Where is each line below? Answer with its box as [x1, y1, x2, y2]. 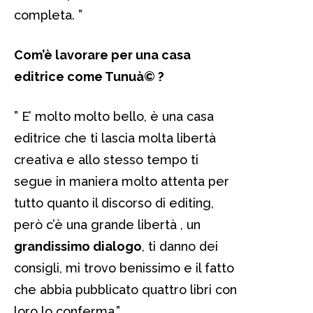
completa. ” [14, 7, 82, 22]
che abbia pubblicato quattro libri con [14, 282, 237, 297]
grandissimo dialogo [14, 238, 142, 254]
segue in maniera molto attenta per [14, 173, 229, 189]
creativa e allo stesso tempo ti [14, 152, 198, 167]
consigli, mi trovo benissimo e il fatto [14, 260, 234, 275]
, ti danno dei [142, 238, 218, 254]
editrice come [14, 68, 105, 84]
